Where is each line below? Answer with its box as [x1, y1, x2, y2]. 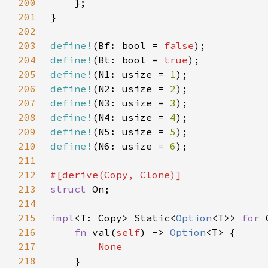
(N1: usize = [92, 68, 170, 80]
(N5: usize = [92, 126, 170, 138]
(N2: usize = [92, 83, 170, 95]
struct [50, 183, 92, 195]
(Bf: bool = [92, 39, 164, 51]
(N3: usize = [92, 97, 170, 109]
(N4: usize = [92, 111, 170, 123]
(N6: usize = [92, 140, 170, 152]
